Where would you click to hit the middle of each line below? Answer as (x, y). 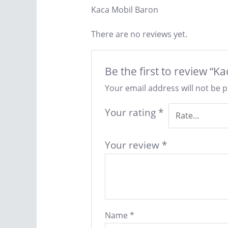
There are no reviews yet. (139, 34)
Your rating (132, 112)
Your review (134, 145)
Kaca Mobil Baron (124, 9)
